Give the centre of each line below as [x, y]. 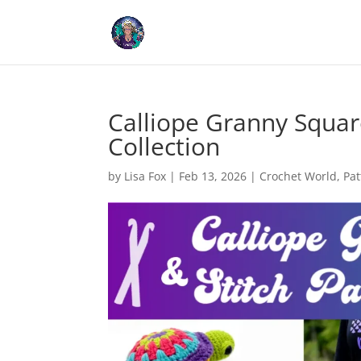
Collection [164, 146]
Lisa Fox [145, 176]
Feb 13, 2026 [213, 176]
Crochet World [299, 176]
